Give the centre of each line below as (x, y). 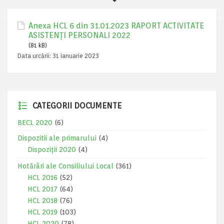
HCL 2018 (42, 200)
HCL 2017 (42, 189)
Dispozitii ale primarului (57, 138)
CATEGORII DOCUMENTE (77, 106)
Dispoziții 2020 (52, 149)
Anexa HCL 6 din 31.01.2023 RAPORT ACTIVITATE (116, 26)
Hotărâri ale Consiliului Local (65, 166)
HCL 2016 (42, 177)
